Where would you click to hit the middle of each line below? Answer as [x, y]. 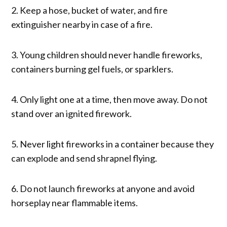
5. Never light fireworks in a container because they [113, 144]
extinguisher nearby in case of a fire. [82, 24]
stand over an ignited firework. [72, 113]
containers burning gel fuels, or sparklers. [92, 69]
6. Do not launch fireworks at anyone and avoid [103, 188]
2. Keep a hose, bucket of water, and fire [90, 10]
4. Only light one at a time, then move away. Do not [110, 99]
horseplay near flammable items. [75, 202]
